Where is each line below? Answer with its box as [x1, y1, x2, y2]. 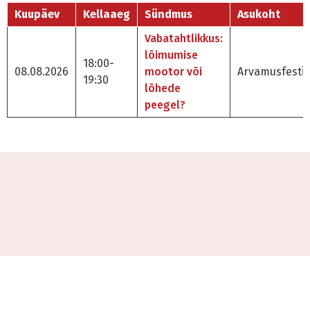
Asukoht [237, 8, 280, 21]
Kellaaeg [83, 8, 130, 21]
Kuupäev [15, 8, 60, 21]
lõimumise [145, 48, 198, 62]
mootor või [145, 65, 202, 79]
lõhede [145, 82, 181, 95]
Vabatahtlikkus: [145, 32, 223, 46]
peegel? [145, 98, 185, 112]
